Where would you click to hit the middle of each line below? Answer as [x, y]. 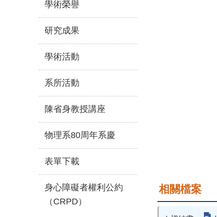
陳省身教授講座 [75, 109]
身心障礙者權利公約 [84, 187]
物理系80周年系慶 [80, 135]
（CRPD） [66, 201]
